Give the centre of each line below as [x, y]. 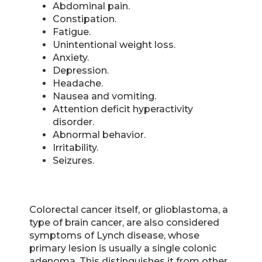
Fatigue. [72, 32]
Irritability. [75, 147]
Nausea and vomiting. [104, 96]
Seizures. [73, 160]
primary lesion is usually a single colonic [123, 248]
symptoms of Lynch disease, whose [114, 235]
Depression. [81, 70]
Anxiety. [71, 57]
